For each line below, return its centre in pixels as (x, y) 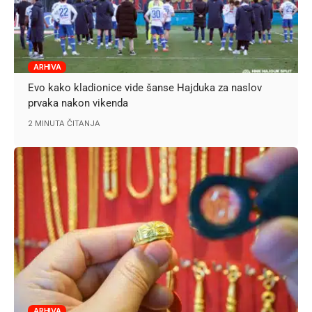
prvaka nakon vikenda (78, 103)
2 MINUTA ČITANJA (64, 124)
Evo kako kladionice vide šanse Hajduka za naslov (145, 88)
